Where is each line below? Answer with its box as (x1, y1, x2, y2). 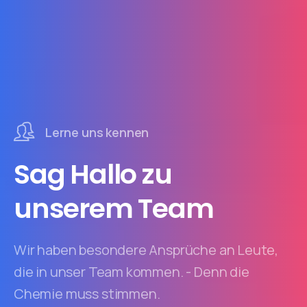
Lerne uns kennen (45, 124, 149, 141)
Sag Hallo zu (14, 155, 172, 194)
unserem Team (14, 189, 214, 228)
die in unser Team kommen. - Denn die (14, 262, 249, 282)
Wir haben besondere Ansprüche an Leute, (14, 241, 279, 260)
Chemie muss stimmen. (14, 284, 160, 304)
